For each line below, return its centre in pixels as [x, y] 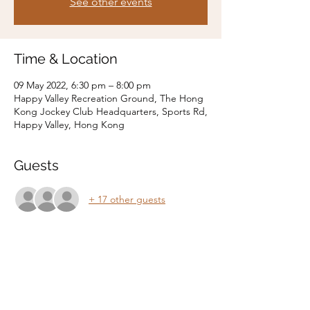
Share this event [66, 283]
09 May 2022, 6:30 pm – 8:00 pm [82, 85]
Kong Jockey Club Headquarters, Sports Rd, [111, 111]
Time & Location [66, 59]
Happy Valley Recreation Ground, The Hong [109, 98]
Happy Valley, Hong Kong [69, 125]
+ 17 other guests [127, 199]
